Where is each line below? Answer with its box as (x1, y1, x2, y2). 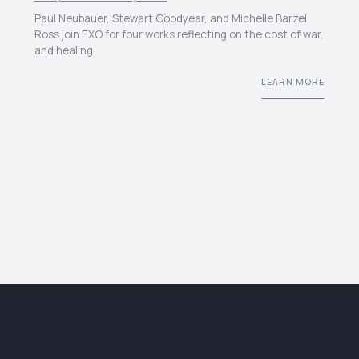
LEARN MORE (260, 75, 325, 87)
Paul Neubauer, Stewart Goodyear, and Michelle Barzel (34, 11, 307, 26)
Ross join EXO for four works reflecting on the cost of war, (34, 27, 324, 42)
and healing (34, 43, 93, 58)
